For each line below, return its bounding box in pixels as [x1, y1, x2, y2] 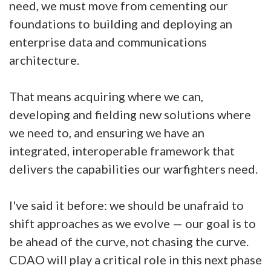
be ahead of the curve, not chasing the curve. [9, 234, 249, 249]
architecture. [9, 53, 82, 67]
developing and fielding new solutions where [9, 107, 251, 122]
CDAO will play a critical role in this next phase [9, 252, 262, 267]
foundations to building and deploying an [9, 16, 232, 31]
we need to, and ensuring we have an [9, 125, 204, 140]
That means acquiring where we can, [9, 89, 203, 103]
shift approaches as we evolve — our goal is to [9, 216, 256, 230]
